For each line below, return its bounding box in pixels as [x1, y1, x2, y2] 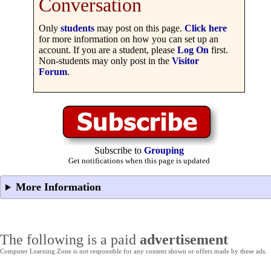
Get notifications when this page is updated [68, 156, 210, 166]
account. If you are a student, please [39, 45, 177, 56]
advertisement [140, 232, 228, 247]
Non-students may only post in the [39, 56, 172, 67]
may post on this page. [94, 23, 184, 34]
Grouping [144, 145, 184, 156]
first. [209, 45, 228, 56]
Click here [184, 23, 227, 34]
